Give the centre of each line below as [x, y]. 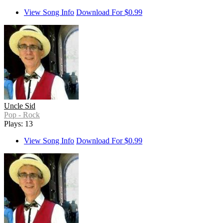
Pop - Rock [22, 115]
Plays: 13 [18, 124]
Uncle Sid [20, 106]
